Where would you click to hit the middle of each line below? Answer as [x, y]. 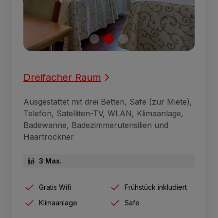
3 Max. [50, 161]
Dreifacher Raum [62, 77]
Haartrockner [49, 136]
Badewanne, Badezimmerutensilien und [96, 125]
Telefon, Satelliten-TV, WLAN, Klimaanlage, [103, 113]
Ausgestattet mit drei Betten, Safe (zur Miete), [108, 101]
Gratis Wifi [55, 187]
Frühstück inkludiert [156, 187]
